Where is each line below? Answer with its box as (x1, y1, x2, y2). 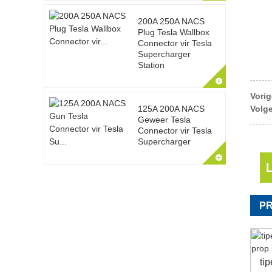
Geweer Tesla (137, 115, 191, 124)
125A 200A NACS (137, 104, 205, 114)
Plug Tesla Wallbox (137, 27, 209, 37)
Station (137, 60, 165, 70)
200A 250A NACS (137, 16, 205, 26)
